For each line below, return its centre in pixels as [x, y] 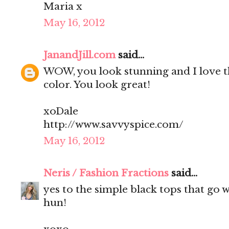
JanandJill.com [79, 55]
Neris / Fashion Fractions [106, 173]
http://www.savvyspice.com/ [113, 125]
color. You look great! [97, 85]
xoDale [61, 111]
